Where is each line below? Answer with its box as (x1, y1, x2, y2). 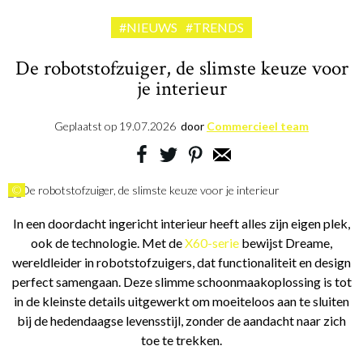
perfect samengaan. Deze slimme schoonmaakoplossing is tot (11, 274, 352, 290)
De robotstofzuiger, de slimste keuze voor (15, 55, 348, 83)
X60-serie (182, 235, 239, 251)
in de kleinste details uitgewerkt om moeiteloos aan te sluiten (14, 293, 349, 310)
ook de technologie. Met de (31, 235, 182, 251)
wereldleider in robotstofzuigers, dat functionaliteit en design (12, 254, 351, 271)
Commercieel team (207, 119, 309, 134)
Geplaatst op (54, 119, 119, 134)
